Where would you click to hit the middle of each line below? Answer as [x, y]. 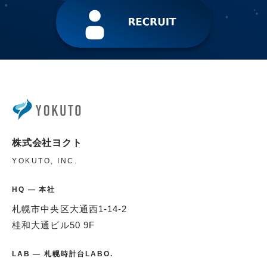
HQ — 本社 [34, 190]
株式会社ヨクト [47, 143]
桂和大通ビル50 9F [54, 226]
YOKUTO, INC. [45, 161]
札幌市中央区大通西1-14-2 [70, 209]
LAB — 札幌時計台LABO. [63, 254]
